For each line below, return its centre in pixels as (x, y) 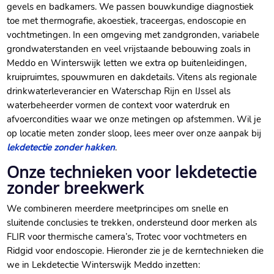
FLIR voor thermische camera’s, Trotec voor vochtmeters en (127, 237)
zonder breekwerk (76, 188)
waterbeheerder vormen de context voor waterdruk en (119, 106)
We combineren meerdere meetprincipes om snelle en (118, 209)
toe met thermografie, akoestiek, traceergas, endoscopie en (127, 21)
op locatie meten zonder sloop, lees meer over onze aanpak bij (134, 134)
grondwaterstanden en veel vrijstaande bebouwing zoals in (129, 49)
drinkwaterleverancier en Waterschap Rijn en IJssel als (119, 91)
